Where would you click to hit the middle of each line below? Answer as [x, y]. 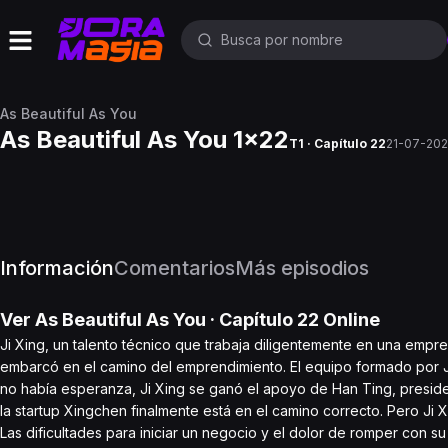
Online [349, 319]
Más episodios [302, 268]
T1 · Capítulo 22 [337, 143]
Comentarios [174, 268]
